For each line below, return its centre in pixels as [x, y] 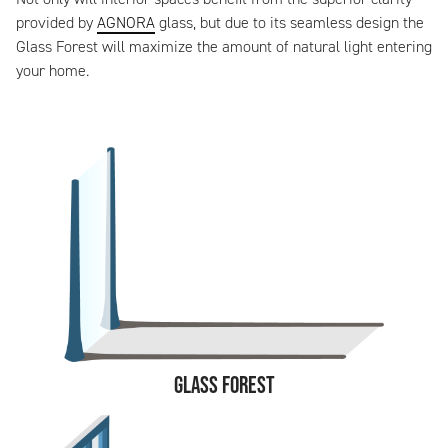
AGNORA [126, 23]
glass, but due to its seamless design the [289, 23]
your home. [52, 71]
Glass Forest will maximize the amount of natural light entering [224, 47]
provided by [56, 23]
